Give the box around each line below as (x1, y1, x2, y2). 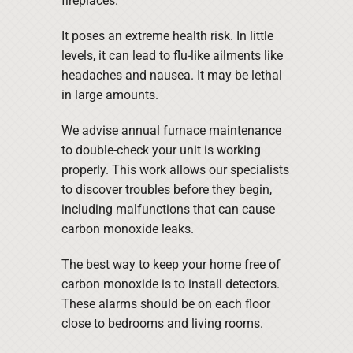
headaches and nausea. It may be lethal (61, 68, 282, 84)
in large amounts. (61, 87, 158, 103)
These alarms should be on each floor (61, 296, 270, 312)
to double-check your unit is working (61, 143, 261, 158)
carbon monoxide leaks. (61, 221, 194, 237)
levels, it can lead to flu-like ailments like (61, 48, 283, 64)
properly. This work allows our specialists (61, 162, 289, 178)
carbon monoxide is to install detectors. (61, 277, 280, 292)
